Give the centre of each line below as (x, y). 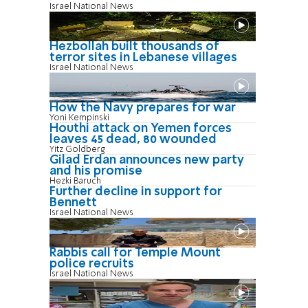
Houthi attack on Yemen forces (141, 129)
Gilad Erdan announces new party (147, 161)
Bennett (73, 203)
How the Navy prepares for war (143, 108)
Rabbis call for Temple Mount (135, 253)
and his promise (96, 172)
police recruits (92, 264)
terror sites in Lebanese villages (143, 58)
